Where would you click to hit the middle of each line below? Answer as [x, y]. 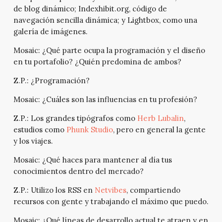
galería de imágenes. [50, 32]
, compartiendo [153, 190]
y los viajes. [33, 141]
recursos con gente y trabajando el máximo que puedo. [111, 202]
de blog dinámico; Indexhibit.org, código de [90, 9]
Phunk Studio [89, 130]
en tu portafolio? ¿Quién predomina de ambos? [97, 62]
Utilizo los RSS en [61, 190]
